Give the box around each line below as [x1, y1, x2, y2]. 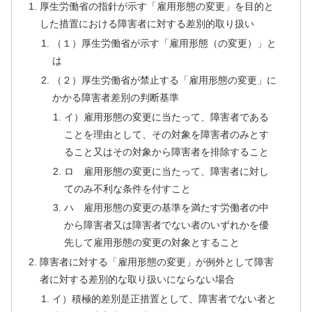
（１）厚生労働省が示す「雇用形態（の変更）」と [52, 37, 276, 49]
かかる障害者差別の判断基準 [52, 91, 179, 103]
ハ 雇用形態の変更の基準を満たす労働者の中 [63, 202, 269, 214]
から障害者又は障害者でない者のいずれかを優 [63, 219, 269, 231]
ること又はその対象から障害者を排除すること [63, 146, 269, 157]
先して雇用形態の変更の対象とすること [63, 237, 240, 249]
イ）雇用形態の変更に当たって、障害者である [63, 111, 269, 123]
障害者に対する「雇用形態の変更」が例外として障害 [40, 256, 274, 268]
